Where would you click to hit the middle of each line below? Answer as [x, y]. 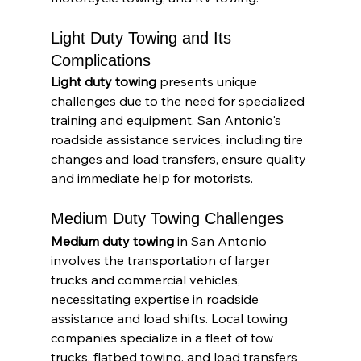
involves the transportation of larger [162, 260]
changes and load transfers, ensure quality [180, 158]
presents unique [208, 81]
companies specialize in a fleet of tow [163, 337]
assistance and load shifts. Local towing [170, 318]
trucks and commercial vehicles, [147, 279]
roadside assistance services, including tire [178, 139]
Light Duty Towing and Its [143, 37]
